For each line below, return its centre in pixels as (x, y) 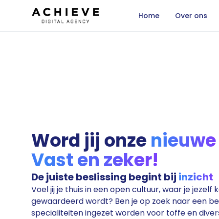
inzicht (196, 177)
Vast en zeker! (95, 160)
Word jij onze (89, 141)
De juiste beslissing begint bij (104, 177)
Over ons (191, 16)
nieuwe (183, 141)
